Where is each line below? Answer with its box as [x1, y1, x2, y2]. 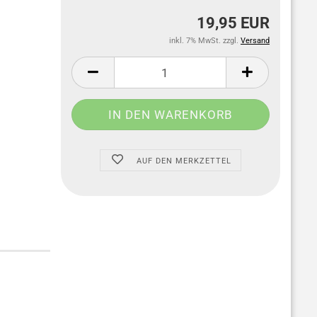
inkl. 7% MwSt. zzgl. [169, 36, 241, 45]
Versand [241, 36, 270, 45]
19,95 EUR [197, 14, 270, 32]
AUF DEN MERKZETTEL [136, 156, 231, 166]
